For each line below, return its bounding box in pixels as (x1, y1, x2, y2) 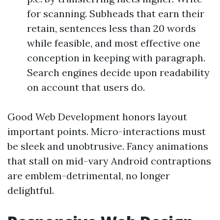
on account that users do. (27, 81, 145, 93)
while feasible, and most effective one (27, 37, 200, 49)
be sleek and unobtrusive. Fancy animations (7, 140, 208, 152)
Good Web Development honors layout (7, 110, 187, 123)
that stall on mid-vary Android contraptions (7, 155, 211, 167)
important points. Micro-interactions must (7, 125, 206, 137)
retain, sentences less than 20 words (27, 22, 196, 34)
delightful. (7, 184, 54, 196)
